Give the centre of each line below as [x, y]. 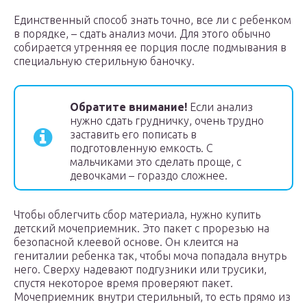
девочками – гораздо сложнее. [149, 176]
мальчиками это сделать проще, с [156, 162]
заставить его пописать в [133, 135]
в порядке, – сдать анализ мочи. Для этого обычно [142, 34]
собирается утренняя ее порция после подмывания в [150, 48]
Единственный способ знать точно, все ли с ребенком [152, 20]
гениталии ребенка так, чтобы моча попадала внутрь [150, 256]
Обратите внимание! [128, 107]
